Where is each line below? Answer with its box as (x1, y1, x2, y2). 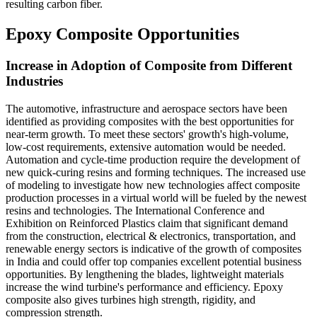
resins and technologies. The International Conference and (6, 204, 265, 217)
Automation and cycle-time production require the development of (6, 153, 300, 166)
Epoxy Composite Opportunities (6, 25, 239, 44)
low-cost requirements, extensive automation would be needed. (6, 140, 286, 153)
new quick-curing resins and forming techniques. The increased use (6, 166, 306, 178)
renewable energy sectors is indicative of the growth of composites (6, 242, 301, 255)
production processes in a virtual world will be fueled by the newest (6, 191, 306, 204)
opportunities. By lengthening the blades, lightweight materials (6, 267, 284, 280)
